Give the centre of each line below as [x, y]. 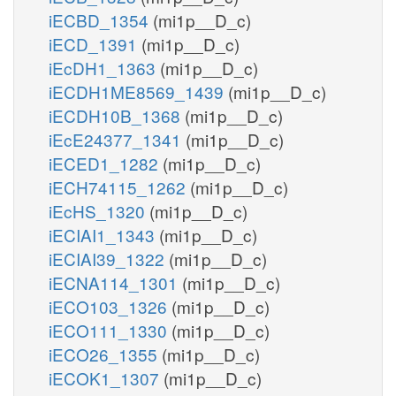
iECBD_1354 [101, 19]
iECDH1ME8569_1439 [138, 91]
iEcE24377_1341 [117, 139]
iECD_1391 [95, 43]
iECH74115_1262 [119, 187]
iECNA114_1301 [115, 282]
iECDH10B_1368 [117, 115]
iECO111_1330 [110, 330]
